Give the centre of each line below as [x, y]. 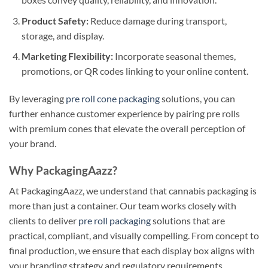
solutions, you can [197, 98]
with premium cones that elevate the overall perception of [127, 128]
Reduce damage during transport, [157, 20]
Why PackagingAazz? [63, 170]
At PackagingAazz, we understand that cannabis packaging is [133, 191]
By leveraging [37, 98]
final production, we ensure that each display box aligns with [132, 251]
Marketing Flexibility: [67, 56]
